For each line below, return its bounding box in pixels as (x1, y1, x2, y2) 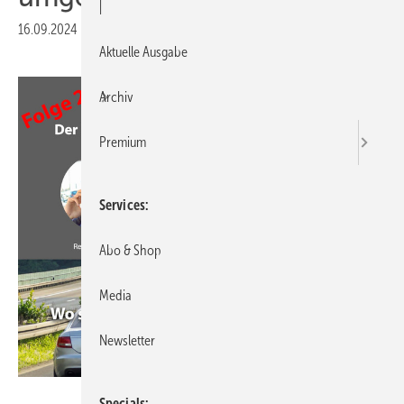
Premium (98, 134, 146, 150)
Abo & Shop (98, 243, 161, 258)
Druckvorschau (86, 22, 166, 37)
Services (98, 197, 146, 213)
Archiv (98, 89, 133, 105)
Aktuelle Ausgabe (98, 44, 188, 60)
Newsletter (98, 333, 155, 348)
